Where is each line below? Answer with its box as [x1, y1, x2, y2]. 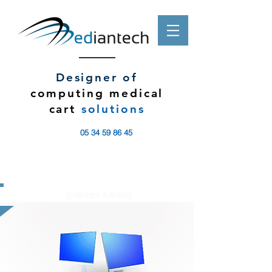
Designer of [55, 70, 138, 84]
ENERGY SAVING [66, 191, 132, 200]
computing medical [30, 86, 164, 100]
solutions [81, 102, 145, 116]
